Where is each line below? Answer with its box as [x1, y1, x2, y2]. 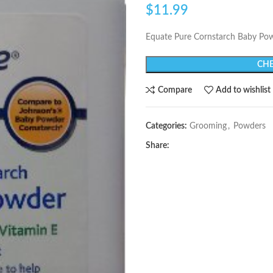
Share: [146, 141, 169, 150]
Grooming [190, 122, 227, 130]
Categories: [146, 122, 187, 130]
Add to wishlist [216, 85, 271, 94]
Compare [157, 85, 192, 94]
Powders [233, 122, 266, 130]
